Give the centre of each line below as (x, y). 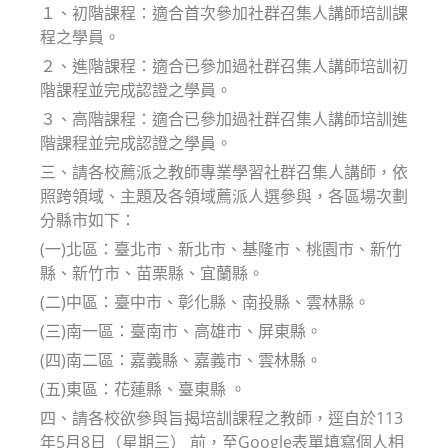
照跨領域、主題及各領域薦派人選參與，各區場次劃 (224, 195)
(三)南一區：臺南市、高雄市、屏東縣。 (181, 330)
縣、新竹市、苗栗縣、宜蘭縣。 (152, 272)
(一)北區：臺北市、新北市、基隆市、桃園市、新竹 (221, 248)
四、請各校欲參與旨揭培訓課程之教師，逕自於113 (221, 417)
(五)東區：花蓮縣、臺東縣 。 (143, 388)
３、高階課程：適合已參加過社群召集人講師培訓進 (224, 118)
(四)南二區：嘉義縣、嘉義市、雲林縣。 (181, 359)
